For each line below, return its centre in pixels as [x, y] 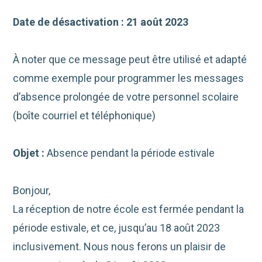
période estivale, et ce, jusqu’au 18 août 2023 [117, 228]
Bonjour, [32, 191]
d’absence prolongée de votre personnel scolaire [126, 97]
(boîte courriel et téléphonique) [85, 116]
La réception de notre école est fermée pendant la [129, 209]
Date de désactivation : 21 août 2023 [101, 22]
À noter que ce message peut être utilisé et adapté [130, 60]
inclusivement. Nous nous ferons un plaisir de [120, 247]
